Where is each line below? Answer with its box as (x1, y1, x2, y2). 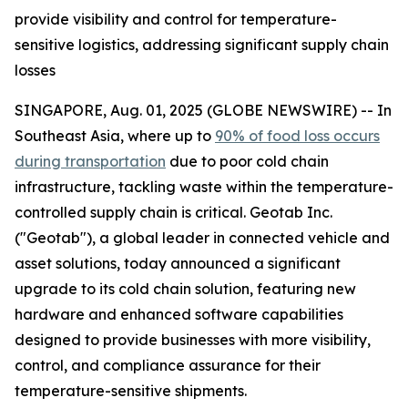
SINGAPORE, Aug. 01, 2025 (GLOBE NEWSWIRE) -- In (15, 101, 392, 119)
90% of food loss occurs (215, 127, 380, 145)
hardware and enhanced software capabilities (15, 305, 343, 323)
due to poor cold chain (166, 152, 329, 170)
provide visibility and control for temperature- (15, 10, 337, 28)
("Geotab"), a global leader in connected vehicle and (15, 229, 390, 247)
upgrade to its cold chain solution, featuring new (15, 280, 356, 298)
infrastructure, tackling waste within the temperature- (15, 178, 393, 196)
